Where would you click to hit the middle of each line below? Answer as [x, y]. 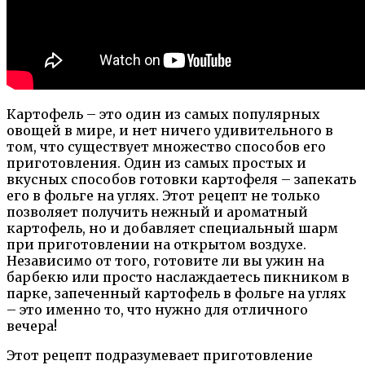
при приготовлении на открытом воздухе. [156, 244]
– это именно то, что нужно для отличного [157, 309]
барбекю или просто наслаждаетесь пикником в [178, 277]
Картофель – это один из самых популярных [163, 114]
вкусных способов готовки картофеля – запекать [181, 179]
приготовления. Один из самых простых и [156, 163]
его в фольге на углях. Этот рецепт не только [163, 195]
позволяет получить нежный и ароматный [157, 211]
